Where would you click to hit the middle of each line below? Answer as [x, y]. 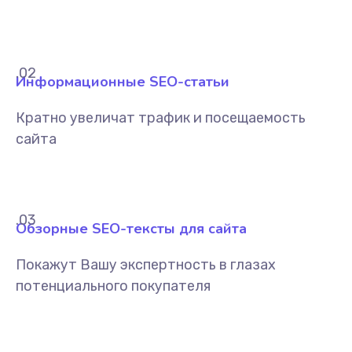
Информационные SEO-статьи [123, 82]
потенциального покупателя [113, 286]
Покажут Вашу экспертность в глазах [146, 265]
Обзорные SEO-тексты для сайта [131, 229]
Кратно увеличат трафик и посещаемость [161, 118]
